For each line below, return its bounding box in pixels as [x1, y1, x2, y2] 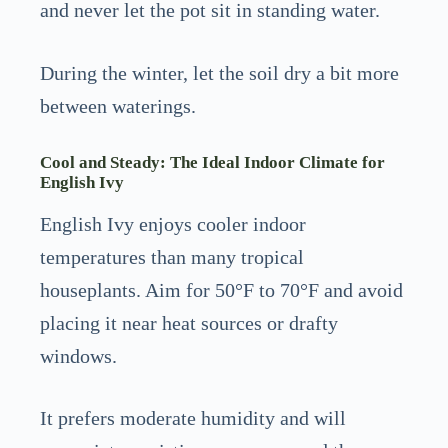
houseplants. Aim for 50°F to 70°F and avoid [40, 278, 403, 301]
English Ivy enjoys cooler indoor [40, 212, 306, 235]
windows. [40, 344, 117, 367]
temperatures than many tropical [40, 245, 304, 268]
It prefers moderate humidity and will [40, 407, 346, 430]
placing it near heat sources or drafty [40, 311, 338, 334]
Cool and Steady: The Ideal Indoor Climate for [40, 152, 385, 172]
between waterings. [40, 94, 196, 117]
